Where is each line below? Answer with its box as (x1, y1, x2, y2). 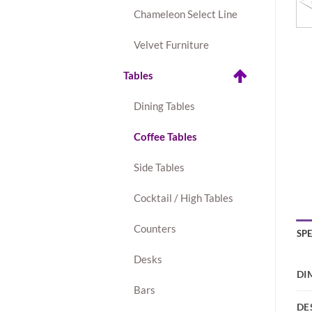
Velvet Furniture (134, 38, 209, 52)
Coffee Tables (134, 130, 197, 143)
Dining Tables (134, 100, 195, 113)
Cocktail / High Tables (134, 192, 233, 205)
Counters (134, 222, 176, 235)
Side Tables (134, 161, 185, 174)
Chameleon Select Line (134, 8, 237, 21)
